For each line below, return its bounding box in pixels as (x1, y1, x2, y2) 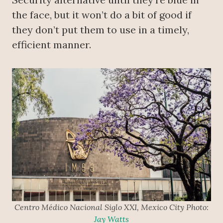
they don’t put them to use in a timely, (12, 23, 189, 36)
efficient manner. (12, 38, 91, 51)
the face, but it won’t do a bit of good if (12, 8, 192, 21)
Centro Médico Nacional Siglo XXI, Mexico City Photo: (14, 202, 209, 212)
